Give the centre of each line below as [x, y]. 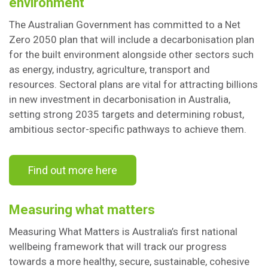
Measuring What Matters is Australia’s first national [123, 232]
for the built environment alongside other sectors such [131, 54]
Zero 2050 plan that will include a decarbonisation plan [132, 39]
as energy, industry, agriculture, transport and [109, 69]
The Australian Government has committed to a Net [125, 25]
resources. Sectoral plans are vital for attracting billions [133, 84]
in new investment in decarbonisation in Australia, [120, 99]
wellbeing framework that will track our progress [118, 246]
